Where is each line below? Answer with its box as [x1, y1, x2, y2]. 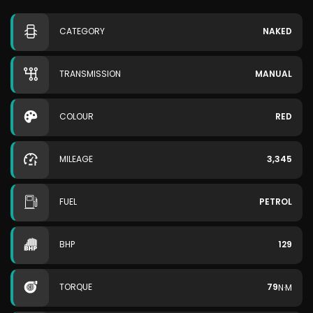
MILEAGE [59, 153, 93, 165]
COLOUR [59, 110, 94, 122]
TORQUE [59, 281, 92, 293]
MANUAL [255, 68, 292, 80]
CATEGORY [59, 25, 105, 37]
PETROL [259, 196, 292, 208]
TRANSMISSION [59, 68, 121, 80]
